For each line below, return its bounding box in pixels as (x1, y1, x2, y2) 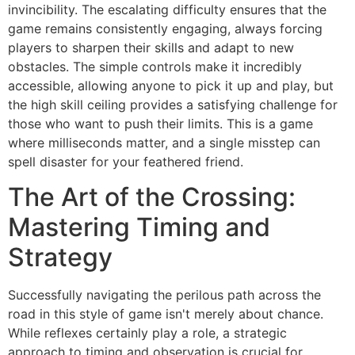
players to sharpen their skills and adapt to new (8, 39, 294, 55)
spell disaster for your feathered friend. (8, 153, 243, 170)
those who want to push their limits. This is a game (8, 115, 313, 132)
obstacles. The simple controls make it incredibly (8, 58, 302, 74)
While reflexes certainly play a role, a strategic (8, 325, 287, 342)
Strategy (8, 242, 113, 273)
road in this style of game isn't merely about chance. (8, 306, 323, 323)
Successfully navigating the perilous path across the (8, 287, 321, 303)
